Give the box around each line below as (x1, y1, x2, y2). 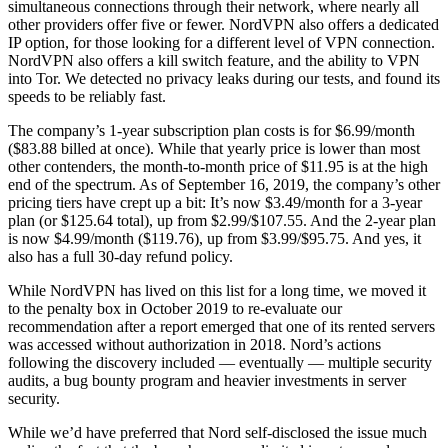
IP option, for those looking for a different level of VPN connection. (8, 33, 435, 51)
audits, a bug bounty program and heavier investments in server (8, 371, 406, 389)
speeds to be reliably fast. (8, 87, 170, 105)
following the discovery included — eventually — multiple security (8, 353, 432, 371)
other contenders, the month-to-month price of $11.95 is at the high (8, 157, 428, 175)
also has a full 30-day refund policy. (8, 247, 237, 265)
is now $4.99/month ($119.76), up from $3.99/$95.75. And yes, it (8, 229, 421, 247)
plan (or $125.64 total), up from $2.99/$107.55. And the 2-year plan (8, 211, 436, 229)
